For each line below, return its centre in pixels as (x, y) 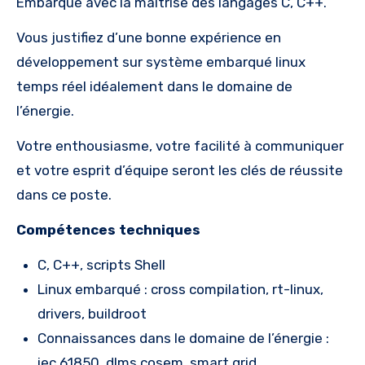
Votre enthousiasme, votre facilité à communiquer (180, 145)
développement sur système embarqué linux (161, 62)
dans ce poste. (64, 194)
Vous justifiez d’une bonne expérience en (149, 37)
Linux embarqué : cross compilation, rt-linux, (180, 289)
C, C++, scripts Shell (101, 264)
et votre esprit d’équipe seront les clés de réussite (180, 170)
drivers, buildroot (92, 313)
